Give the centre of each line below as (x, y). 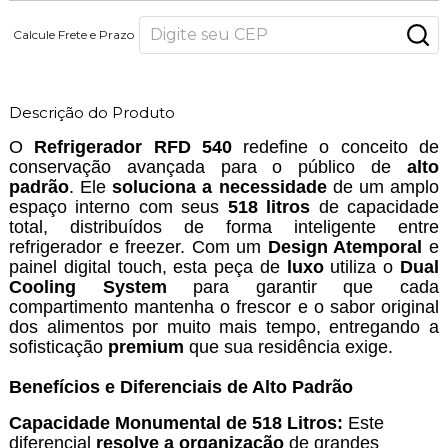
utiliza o (362, 266)
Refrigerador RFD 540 (133, 146)
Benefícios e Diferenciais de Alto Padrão (180, 386)
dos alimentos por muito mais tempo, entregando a (224, 326)
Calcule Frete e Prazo (74, 34)
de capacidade (375, 206)
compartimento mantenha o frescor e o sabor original (224, 306)
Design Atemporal (345, 246)
